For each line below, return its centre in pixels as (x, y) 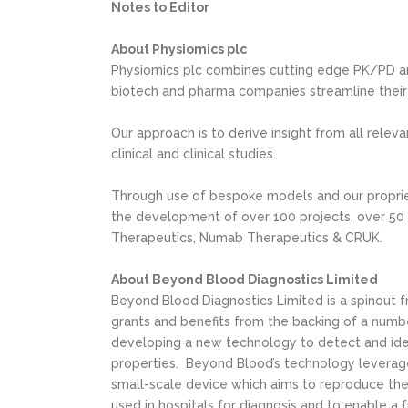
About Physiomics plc (179, 49)
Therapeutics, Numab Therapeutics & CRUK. (247, 238)
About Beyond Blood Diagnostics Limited (245, 280)
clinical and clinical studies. (194, 154)
